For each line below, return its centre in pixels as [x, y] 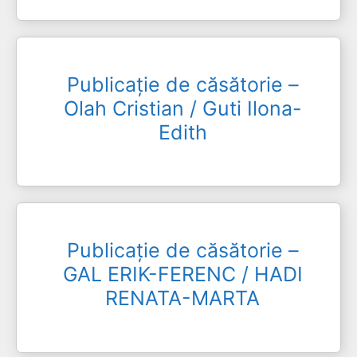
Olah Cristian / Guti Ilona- [182, 108]
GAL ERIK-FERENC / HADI [182, 274]
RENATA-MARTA [182, 298]
